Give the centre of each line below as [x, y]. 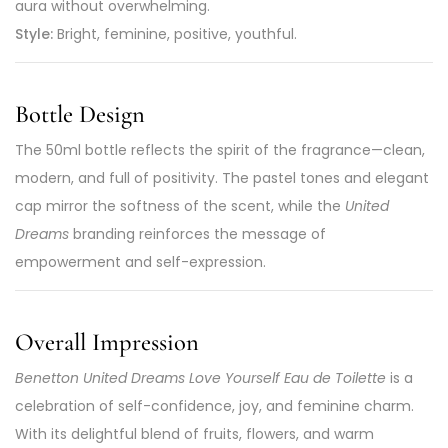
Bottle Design [80, 114]
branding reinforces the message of [197, 234]
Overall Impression [107, 341]
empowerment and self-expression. [140, 262]
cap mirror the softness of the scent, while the [180, 206]
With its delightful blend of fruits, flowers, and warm [194, 433]
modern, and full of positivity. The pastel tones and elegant [222, 178]
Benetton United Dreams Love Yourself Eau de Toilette [200, 377]
